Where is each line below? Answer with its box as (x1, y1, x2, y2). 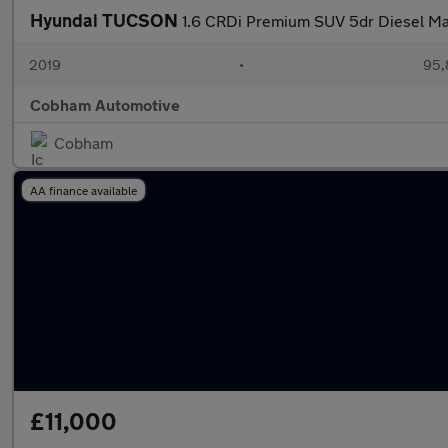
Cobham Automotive (30, 95, 180, 114)
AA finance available (30, 183, 137, 197)
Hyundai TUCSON (30, 9, 182, 31)
